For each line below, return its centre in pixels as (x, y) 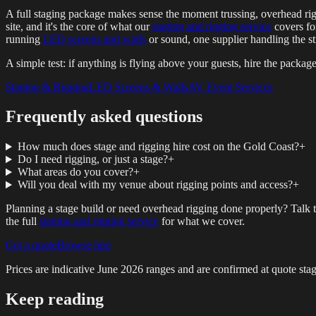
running (24, 39)
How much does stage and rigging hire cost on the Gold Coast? (158, 147)
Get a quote (31, 245)
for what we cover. (202, 221)
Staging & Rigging (48, 87)
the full (23, 221)
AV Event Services (231, 87)
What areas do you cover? (75, 172)
